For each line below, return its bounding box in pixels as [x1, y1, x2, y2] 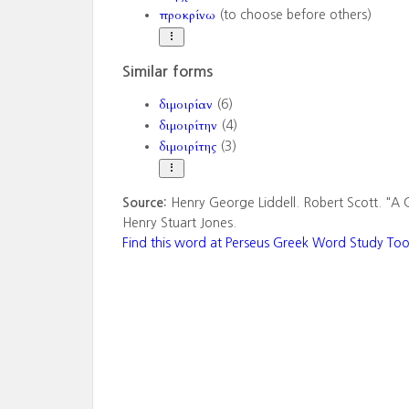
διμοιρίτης [158, 138, 216, 155]
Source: [121, 196, 171, 209]
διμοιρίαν [158, 96, 213, 113]
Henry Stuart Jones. [121, 216, 236, 229]
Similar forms [121, 64, 213, 79]
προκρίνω [158, 6, 215, 24]
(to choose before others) [215, 8, 372, 21]
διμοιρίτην [158, 117, 217, 134]
